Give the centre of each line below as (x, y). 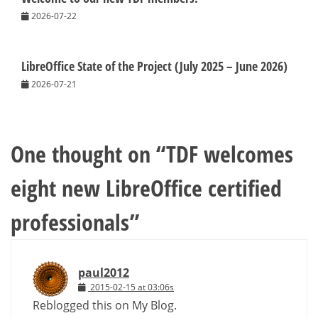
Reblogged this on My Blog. (105, 305)
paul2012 (104, 272)
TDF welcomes (230, 153)
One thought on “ (88, 153)
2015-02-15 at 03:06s (132, 287)
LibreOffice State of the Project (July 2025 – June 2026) (154, 66)
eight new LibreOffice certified (146, 187)
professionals (70, 221)
